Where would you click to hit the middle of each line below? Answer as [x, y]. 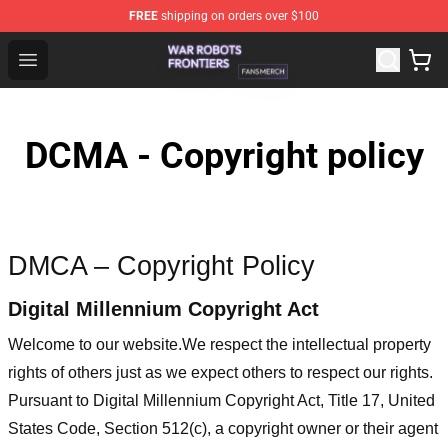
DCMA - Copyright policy [224, 156]
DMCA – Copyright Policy [161, 265]
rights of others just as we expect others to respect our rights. [220, 372]
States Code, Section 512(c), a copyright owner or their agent [223, 428]
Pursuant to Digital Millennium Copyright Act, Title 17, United [221, 400]
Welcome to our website [93, 344]
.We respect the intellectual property [304, 344]
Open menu [67, 58]
